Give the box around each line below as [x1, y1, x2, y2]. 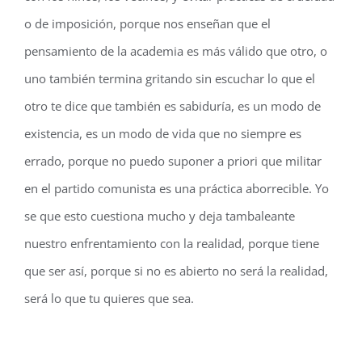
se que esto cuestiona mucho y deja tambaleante [24, 208, 295, 224]
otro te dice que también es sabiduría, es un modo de [24, 98, 321, 114]
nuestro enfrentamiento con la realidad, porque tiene [24, 235, 319, 251]
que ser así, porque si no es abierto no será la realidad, [24, 263, 328, 279]
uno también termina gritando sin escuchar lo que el [24, 70, 315, 86]
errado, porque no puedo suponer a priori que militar [24, 153, 322, 169]
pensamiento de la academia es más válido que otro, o [24, 43, 327, 59]
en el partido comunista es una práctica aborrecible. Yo [24, 180, 329, 196]
